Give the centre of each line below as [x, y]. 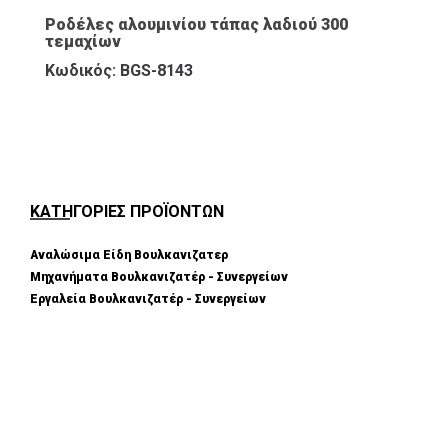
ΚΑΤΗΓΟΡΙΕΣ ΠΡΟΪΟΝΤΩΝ [127, 212]
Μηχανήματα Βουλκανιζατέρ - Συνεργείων [159, 277]
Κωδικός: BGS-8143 [119, 70]
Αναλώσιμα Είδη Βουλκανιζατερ [129, 255]
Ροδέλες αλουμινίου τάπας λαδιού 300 [196, 24]
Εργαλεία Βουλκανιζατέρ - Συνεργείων [148, 299]
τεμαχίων [83, 41]
